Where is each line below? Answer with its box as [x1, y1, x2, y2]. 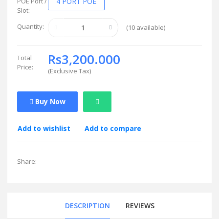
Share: [17, 156, 37, 166]
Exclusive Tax [50, 66, 89, 75]
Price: [17, 62, 33, 71]
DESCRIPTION [65, 200, 110, 210]
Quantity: [17, 22, 44, 31]
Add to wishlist [18, 123, 70, 133]
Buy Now [33, 97, 66, 107]
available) [135, 22, 165, 32]
